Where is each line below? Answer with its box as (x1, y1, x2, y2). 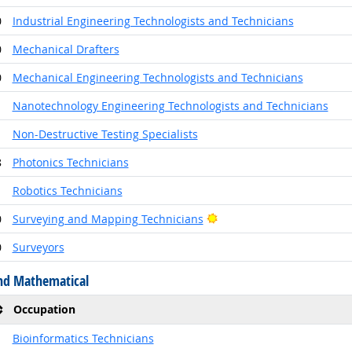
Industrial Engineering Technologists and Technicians (12, 13, 294, 28)
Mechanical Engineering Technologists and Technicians (12, 69, 303, 85)
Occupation (13, 301, 75, 317)
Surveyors (12, 239, 64, 255)
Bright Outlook (216, 210, 293, 225)
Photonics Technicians (12, 154, 129, 170)
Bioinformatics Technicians (12, 330, 154, 346)
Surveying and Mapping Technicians (12, 211, 203, 226)
